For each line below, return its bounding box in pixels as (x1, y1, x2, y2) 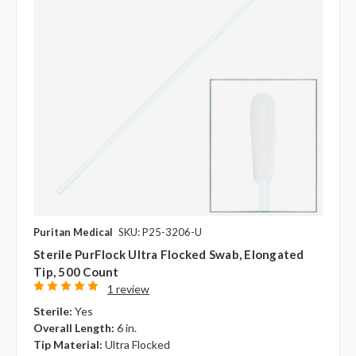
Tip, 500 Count (33, 265, 119, 280)
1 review (106, 282, 149, 296)
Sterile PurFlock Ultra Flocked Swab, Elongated (33, 247, 304, 262)
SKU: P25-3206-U (118, 226, 202, 239)
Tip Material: (33, 338, 103, 352)
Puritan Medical (33, 226, 113, 239)
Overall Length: (33, 321, 114, 335)
